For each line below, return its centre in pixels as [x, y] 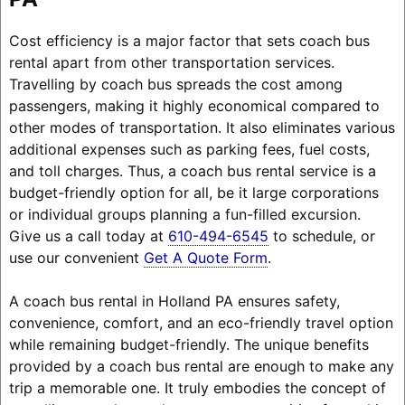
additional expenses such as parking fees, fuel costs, [189, 149]
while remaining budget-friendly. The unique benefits [188, 344]
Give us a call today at [88, 235]
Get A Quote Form [205, 257]
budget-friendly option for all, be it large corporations [193, 192]
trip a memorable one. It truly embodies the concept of [197, 387]
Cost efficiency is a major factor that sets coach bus [189, 40]
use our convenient [76, 257]
